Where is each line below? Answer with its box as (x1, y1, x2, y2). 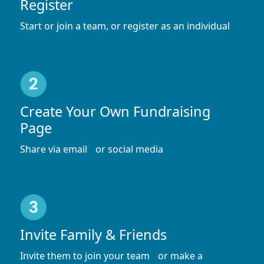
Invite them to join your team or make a (20, 249, 203, 263)
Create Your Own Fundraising (20, 102, 210, 121)
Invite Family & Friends (20, 225, 167, 245)
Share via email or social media (20, 143, 163, 156)
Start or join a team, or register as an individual (20, 19, 230, 33)
